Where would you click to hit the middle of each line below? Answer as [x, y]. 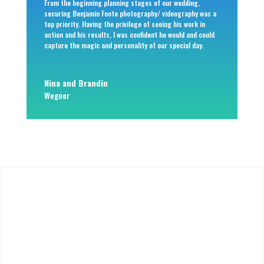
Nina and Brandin [76, 83]
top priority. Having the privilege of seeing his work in [124, 24]
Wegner [57, 95]
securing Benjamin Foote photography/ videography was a [130, 14]
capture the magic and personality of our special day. [124, 45]
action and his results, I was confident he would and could [129, 35]
